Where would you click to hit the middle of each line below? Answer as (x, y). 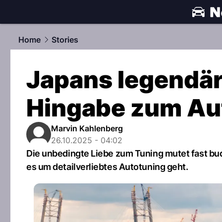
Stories (65, 40)
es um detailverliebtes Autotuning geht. (107, 167)
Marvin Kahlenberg (87, 128)
